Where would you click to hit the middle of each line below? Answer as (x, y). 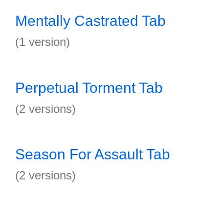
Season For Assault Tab (93, 154)
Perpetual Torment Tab (89, 88)
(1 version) (43, 42)
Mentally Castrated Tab (90, 21)
